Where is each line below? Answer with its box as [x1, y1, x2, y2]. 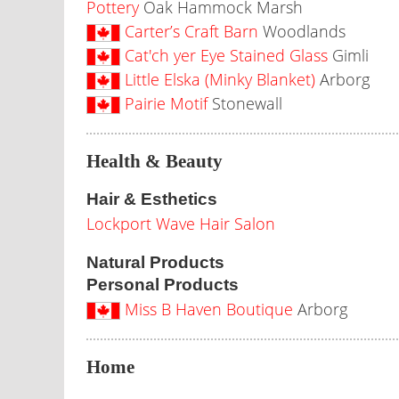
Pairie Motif [125, 93, 208, 114]
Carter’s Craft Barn [125, 20, 258, 42]
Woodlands [258, 20, 346, 42]
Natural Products [86, 253, 224, 272]
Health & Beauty [86, 151, 223, 172]
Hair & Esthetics [86, 190, 217, 208]
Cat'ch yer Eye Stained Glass [125, 45, 328, 66]
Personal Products [86, 275, 239, 294]
